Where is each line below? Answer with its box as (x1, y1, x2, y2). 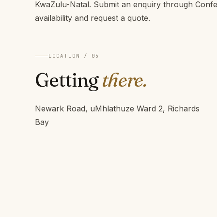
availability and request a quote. (35, 13, 150, 23)
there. (102, 68, 147, 92)
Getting (35, 68, 102, 92)
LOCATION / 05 (48, 52, 100, 60)
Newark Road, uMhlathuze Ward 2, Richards (35, 104, 200, 114)
